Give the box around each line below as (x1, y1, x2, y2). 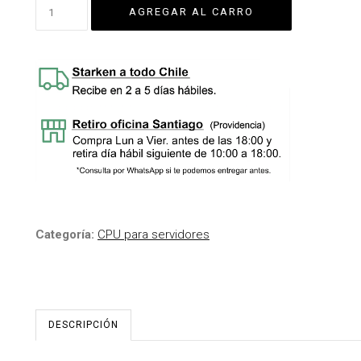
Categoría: (35, 226, 98, 242)
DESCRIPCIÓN (48, 318, 118, 330)
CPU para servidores (98, 226, 210, 242)
